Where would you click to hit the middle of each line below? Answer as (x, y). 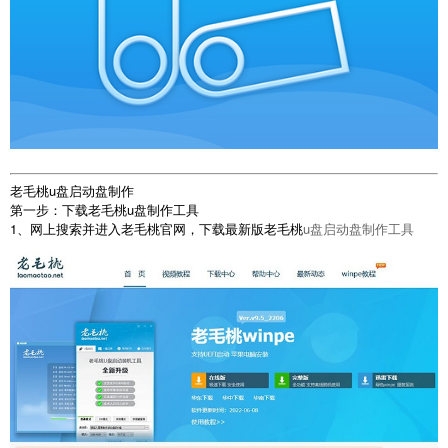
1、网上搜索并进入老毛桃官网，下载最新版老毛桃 (156, 229)
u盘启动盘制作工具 (358, 229)
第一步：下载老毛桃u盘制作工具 (104, 210)
